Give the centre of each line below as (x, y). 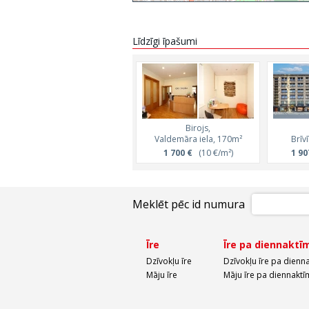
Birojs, (198, 128)
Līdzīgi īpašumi (165, 41)
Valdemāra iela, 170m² (198, 139)
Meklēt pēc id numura (189, 204)
